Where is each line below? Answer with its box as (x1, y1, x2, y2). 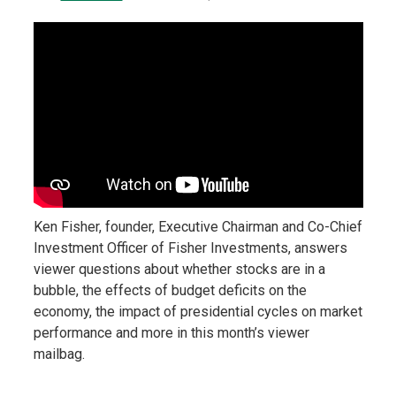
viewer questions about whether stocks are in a (33, 260, 325, 278)
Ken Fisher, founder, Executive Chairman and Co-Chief (33, 217, 362, 235)
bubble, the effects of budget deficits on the (33, 281, 307, 299)
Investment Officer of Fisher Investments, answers (33, 239, 347, 256)
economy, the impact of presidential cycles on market (33, 302, 362, 320)
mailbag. (33, 345, 85, 362)
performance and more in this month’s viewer (33, 324, 309, 341)
